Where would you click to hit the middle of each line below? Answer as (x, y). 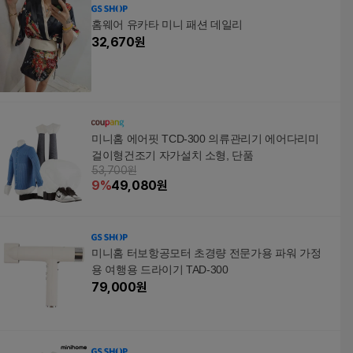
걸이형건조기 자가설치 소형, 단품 (173, 155)
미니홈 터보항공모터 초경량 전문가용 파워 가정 (206, 253)
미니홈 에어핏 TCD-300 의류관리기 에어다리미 (205, 139)
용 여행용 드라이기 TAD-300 (160, 269)
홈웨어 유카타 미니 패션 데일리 (167, 24)
